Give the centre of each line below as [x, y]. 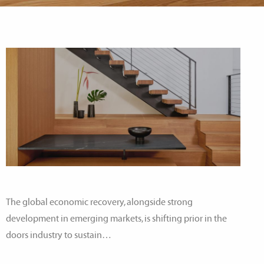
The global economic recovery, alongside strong [99, 202]
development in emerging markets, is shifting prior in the [116, 219]
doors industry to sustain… [59, 235]
